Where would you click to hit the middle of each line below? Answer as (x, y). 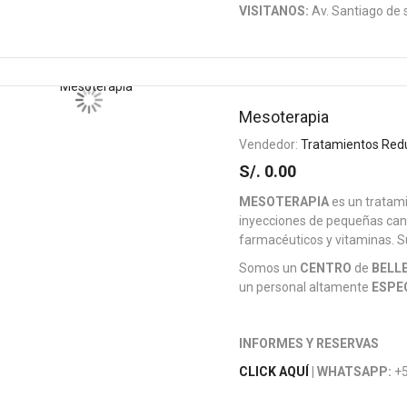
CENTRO (326, 268)
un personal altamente (306, 287)
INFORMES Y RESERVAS (309, 343)
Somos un (270, 268)
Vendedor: (270, 144)
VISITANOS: (276, 11)
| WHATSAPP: (351, 372)
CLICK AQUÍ (274, 372)
